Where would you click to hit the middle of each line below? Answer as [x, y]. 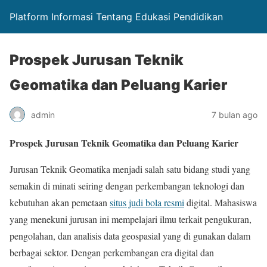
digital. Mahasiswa [221, 202]
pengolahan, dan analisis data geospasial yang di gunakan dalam [130, 236]
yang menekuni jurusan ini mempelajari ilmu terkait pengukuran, [131, 219]
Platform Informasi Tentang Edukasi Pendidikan [116, 17]
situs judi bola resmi [147, 202]
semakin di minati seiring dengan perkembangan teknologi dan [127, 186]
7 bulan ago [235, 114]
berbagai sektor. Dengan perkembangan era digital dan [112, 252]
